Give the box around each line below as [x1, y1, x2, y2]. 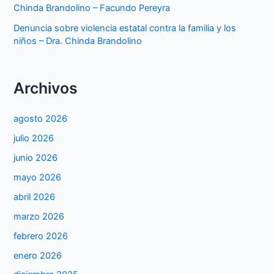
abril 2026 [13, 191, 56, 202]
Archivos [13, 78, 78, 97]
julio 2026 [13, 132, 54, 144]
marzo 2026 [13, 210, 65, 222]
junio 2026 [13, 152, 58, 163]
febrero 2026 [13, 230, 68, 242]
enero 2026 [13, 250, 62, 261]
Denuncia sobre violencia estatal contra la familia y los [13, 22, 237, 34]
